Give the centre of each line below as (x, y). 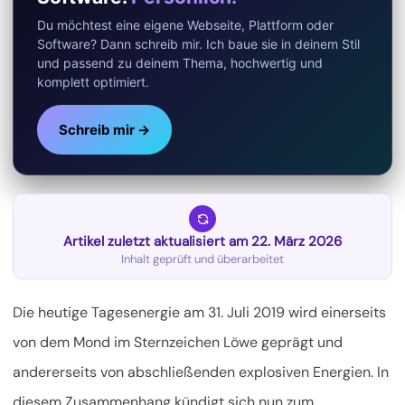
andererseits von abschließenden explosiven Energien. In (201, 372)
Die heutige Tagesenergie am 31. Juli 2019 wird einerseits (199, 312)
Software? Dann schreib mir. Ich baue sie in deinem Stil (198, 43)
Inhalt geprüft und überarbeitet (202, 259)
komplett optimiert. (93, 81)
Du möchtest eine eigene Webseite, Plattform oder (185, 24)
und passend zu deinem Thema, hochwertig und (180, 62)
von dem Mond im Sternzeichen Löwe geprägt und (178, 342)
